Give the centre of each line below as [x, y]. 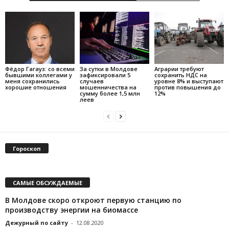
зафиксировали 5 [105, 75]
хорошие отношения [36, 87]
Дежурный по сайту [37, 222]
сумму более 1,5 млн [110, 93]
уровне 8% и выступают [189, 81]
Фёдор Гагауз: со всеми [40, 68]
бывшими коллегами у [39, 75]
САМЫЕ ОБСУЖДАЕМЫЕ [48, 182]
